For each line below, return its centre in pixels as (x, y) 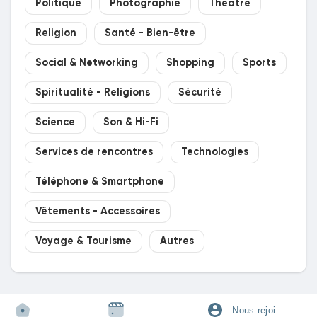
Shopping (190, 63)
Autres (177, 241)
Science (55, 122)
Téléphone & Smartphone (100, 182)
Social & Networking (87, 63)
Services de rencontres (94, 152)
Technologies (215, 152)
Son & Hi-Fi (131, 122)
